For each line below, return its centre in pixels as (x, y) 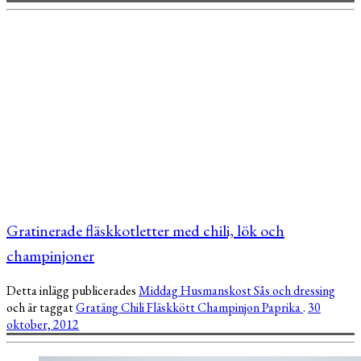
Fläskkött (172, 307)
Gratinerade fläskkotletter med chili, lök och (145, 230)
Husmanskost (217, 290)
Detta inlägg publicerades (73, 290)
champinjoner (50, 255)
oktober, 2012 (43, 324)
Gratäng (98, 307)
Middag (160, 290)
